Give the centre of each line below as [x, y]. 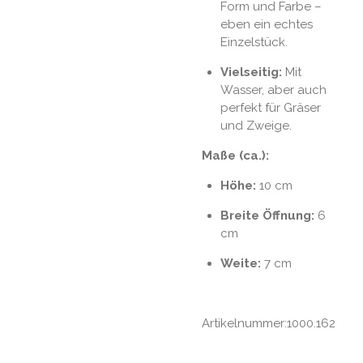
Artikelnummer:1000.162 [269, 323]
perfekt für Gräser [270, 107]
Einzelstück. [254, 42]
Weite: [240, 263]
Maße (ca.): [235, 155]
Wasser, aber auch [273, 90]
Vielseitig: [251, 72]
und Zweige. [256, 125]
